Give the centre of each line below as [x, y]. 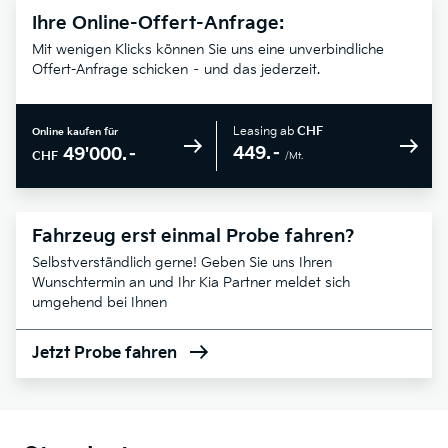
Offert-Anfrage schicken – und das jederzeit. [176, 70]
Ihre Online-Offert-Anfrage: [158, 24]
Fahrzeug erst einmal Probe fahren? [193, 237]
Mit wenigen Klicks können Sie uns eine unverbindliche [208, 50]
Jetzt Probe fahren [104, 354]
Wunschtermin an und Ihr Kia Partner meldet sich [191, 283]
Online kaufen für [75, 131]
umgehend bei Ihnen [99, 303]
